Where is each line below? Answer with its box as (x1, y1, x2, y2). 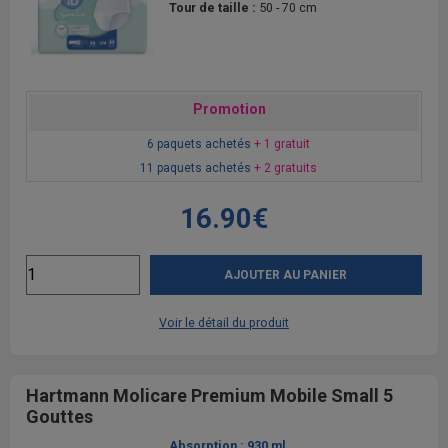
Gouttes (26, 405, 93, 427)
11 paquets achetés (140, 160, 254, 175)
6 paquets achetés (147, 136, 254, 151)
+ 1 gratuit (254, 136, 310, 151)
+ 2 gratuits (254, 160, 317, 175)
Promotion (192, 100, 266, 117)
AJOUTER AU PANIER (224, 267, 348, 282)
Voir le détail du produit (159, 314, 289, 330)
